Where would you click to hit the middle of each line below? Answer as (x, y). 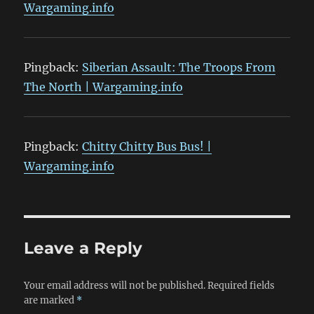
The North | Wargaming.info (104, 87)
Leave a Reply (83, 248)
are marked (50, 301)
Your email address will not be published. (115, 286)
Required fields (241, 286)
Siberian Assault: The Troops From (179, 68)
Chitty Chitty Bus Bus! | (147, 147)
